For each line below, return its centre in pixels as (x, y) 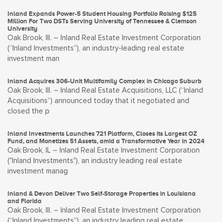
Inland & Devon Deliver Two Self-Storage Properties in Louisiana (102, 194)
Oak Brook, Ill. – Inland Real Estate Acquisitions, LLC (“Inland (105, 90)
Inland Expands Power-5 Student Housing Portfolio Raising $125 (102, 14)
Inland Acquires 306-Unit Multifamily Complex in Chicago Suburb (105, 81)
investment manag (38, 171)
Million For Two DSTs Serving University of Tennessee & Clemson (102, 21)
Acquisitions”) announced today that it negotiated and (98, 101)
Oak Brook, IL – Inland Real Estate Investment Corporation (104, 150)
